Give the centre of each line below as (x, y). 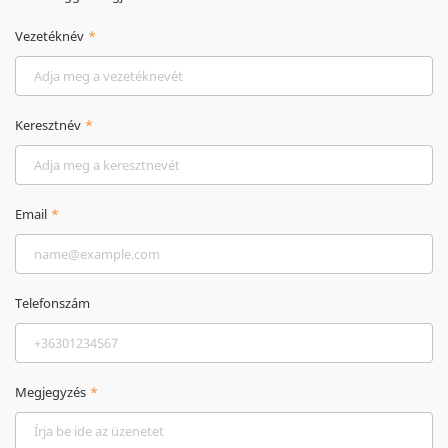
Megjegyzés (50, 391)
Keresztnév (48, 124)
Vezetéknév (49, 35)
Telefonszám (52, 302)
